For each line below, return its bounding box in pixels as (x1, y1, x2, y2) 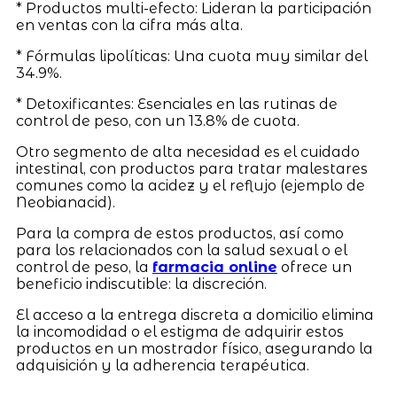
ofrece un (276, 258, 352, 276)
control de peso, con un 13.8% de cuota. (15, 112, 300, 129)
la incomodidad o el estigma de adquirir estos (15, 323, 344, 340)
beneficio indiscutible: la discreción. (15, 275, 270, 292)
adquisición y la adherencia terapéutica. (15, 356, 309, 374)
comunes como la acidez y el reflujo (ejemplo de (15, 176, 365, 194)
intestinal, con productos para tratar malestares (15, 160, 368, 177)
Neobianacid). (15, 193, 115, 211)
